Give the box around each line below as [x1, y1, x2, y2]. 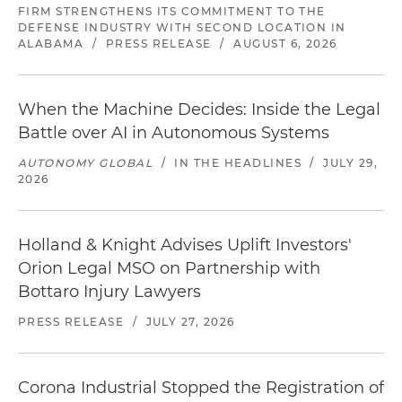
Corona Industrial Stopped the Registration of [18, 378, 384, 398]
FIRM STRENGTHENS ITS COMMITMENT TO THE [18, 4, 326, 18]
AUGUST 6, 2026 [233, 37, 337, 50]
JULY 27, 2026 [145, 315, 235, 328]
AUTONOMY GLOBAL [18, 156, 153, 170]
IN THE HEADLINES [174, 156, 302, 170]
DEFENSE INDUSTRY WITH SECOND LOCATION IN [18, 21, 346, 34]
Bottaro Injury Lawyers [18, 282, 201, 301]
